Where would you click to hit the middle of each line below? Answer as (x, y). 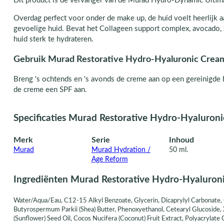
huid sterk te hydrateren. (53, 39)
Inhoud (182, 140)
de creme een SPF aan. (50, 90)
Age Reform (109, 159)
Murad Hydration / (121, 150)
